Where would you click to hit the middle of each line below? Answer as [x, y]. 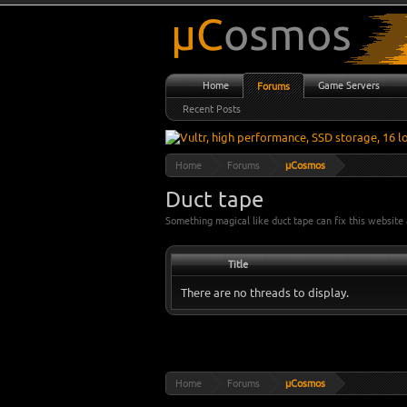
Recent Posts [212, 109]
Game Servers [349, 85]
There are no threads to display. [265, 293]
